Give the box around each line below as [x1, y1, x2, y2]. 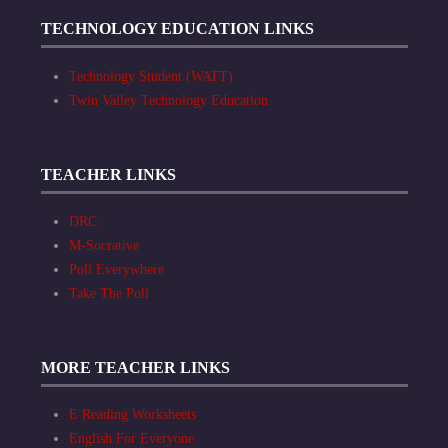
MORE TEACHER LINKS [41, 358, 230, 376]
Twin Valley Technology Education [69, 92, 268, 108]
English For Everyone [69, 430, 194, 446]
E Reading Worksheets [69, 406, 196, 422]
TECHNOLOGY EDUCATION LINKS [41, 20, 314, 38]
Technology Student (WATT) [69, 68, 233, 84]
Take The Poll [69, 285, 149, 301]
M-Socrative [69, 237, 139, 253]
